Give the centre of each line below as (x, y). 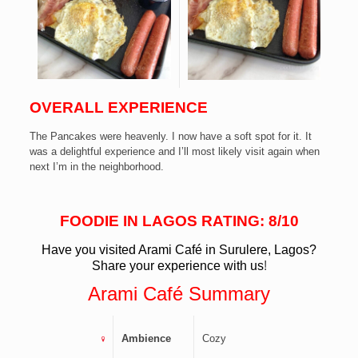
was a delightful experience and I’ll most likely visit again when (174, 151)
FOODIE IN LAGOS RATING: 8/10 (179, 221)
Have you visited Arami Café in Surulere (155, 249)
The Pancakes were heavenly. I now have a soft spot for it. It (170, 136)
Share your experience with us (177, 265)
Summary (229, 293)
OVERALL (66, 107)
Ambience (146, 338)
